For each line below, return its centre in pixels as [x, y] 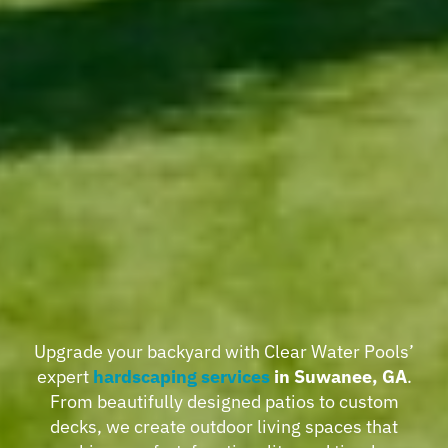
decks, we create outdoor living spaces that [224, 426]
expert [64, 376]
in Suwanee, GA [338, 376]
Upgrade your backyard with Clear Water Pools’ [224, 351]
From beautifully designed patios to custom [224, 401]
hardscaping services [181, 376]
